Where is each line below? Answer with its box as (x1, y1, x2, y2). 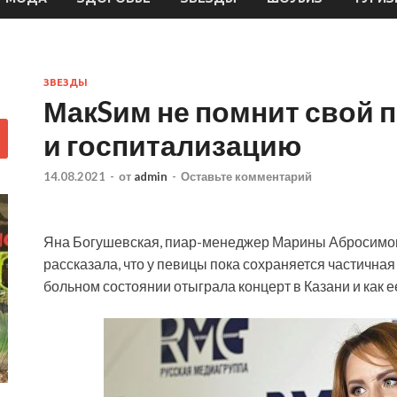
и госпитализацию (43, 127, 301, 162)
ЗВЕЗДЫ (43, 76, 88, 88)
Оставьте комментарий (181, 169, 312, 184)
